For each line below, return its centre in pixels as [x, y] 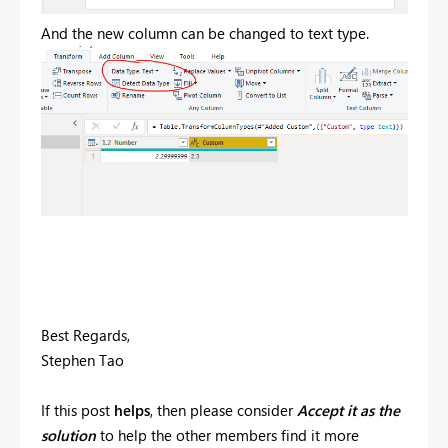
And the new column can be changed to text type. [205, 32]
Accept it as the [346, 410]
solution [70, 435]
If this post [77, 410]
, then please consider [221, 410]
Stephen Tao [82, 360]
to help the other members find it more [229, 435]
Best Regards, [85, 335]
